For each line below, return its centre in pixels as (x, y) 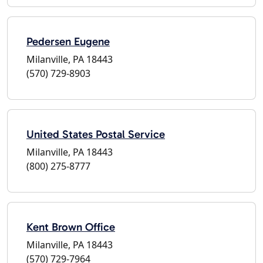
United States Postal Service (96, 134)
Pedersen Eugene (68, 41)
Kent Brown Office (71, 227)
